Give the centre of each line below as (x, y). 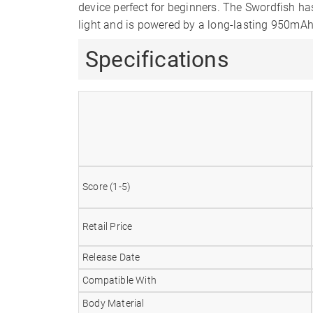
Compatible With (119, 280)
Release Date (111, 257)
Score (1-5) (107, 187)
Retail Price (108, 226)
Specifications (157, 59)
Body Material (114, 303)
